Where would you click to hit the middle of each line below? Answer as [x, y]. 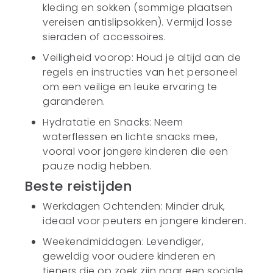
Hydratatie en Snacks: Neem [113, 122]
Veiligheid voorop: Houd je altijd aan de [142, 58]
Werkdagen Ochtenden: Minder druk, [134, 206]
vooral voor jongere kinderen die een [136, 151]
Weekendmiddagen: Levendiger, [123, 242]
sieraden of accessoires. [105, 37]
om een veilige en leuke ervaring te [130, 87]
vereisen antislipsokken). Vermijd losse [138, 22]
